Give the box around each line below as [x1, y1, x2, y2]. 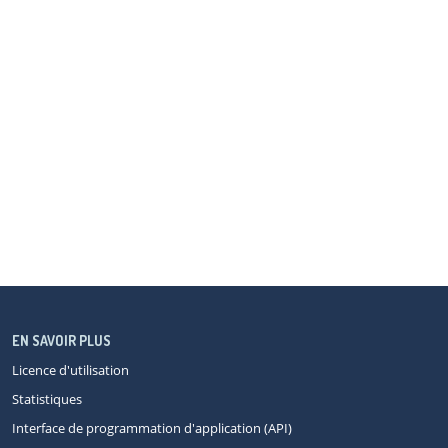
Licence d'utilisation [12, 360, 129, 379]
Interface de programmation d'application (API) [12, 418, 292, 437]
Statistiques [12, 389, 82, 408]
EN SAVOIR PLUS [12, 331, 111, 349]
